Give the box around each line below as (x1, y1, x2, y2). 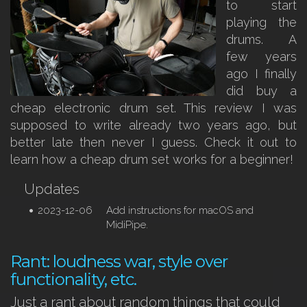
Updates (24, 181, 79, 197)
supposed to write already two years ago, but (10, 118, 297, 132)
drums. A (226, 32, 297, 47)
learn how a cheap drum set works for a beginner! (10, 152, 293, 167)
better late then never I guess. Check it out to (10, 135, 297, 149)
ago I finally (226, 66, 297, 81)
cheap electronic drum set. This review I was (10, 101, 297, 115)
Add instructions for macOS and (106, 204, 254, 217)
